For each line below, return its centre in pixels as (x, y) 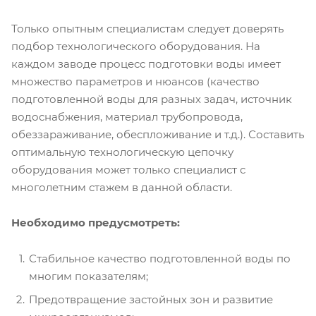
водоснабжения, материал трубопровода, (127, 117)
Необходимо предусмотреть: (96, 223)
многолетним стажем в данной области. (123, 188)
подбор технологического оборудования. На (136, 47)
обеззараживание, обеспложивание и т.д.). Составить (158, 135)
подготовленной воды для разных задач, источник (152, 99)
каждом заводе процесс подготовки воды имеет (146, 64)
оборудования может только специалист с (128, 170)
